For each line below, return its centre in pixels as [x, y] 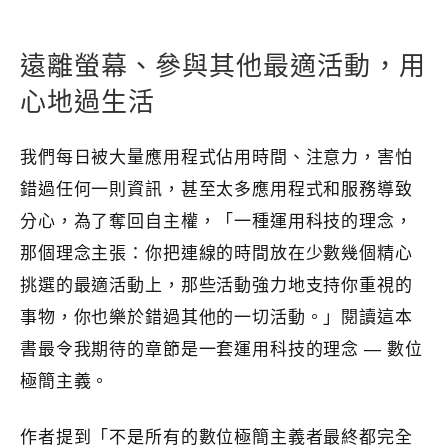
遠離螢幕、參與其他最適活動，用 [223, 65]
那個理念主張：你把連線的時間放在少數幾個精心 [216, 253]
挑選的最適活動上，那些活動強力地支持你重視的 [216, 285]
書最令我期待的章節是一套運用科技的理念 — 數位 [221, 349]
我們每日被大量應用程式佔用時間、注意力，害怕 [216, 157]
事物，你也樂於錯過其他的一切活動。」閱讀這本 [216, 317]
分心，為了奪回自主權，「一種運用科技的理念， [216, 221]
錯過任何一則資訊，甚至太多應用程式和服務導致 [216, 189]
